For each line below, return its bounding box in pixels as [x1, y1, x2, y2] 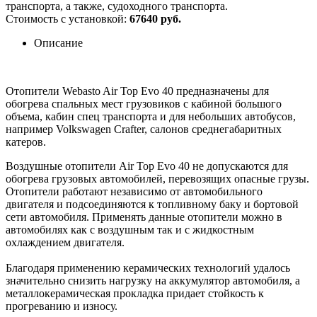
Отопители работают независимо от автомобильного [6, 185, 263, 197]
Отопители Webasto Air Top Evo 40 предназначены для [6, 84, 269, 97]
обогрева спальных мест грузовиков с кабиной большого [6, 97, 282, 110]
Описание [34, 36, 83, 49]
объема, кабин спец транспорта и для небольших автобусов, [6, 110, 296, 122]
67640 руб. [129, 12, 181, 25]
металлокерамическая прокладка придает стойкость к [6, 287, 264, 299]
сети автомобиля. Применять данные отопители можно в [6, 210, 282, 223]
